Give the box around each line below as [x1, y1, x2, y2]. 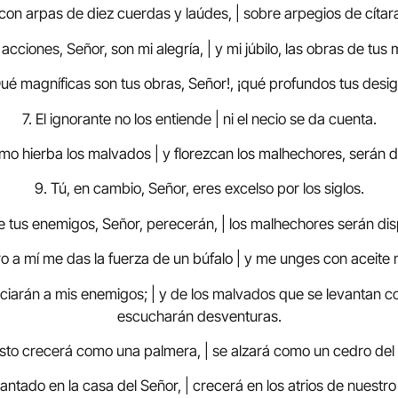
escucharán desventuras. [116, 306, 282, 325]
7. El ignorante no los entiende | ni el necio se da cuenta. [21, 109, 377, 128]
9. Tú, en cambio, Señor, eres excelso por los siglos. [34, 179, 364, 198]
